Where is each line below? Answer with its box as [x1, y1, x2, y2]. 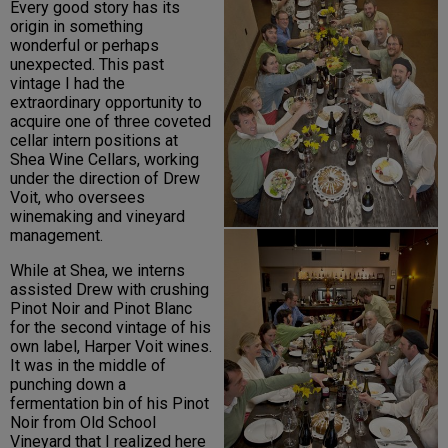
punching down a [10, 375, 126, 395]
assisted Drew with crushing [10, 280, 209, 300]
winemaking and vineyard [10, 207, 185, 227]
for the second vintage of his [10, 318, 211, 338]
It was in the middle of [10, 356, 166, 376]
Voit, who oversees [10, 188, 145, 208]
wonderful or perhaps [10, 36, 159, 56]
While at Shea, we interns [10, 261, 185, 281]
